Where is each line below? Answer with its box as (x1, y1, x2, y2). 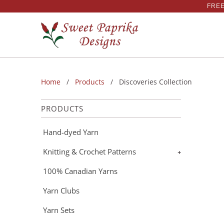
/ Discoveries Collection (106, 77, 192, 86)
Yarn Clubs (43, 185, 79, 195)
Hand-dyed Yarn (43, 127, 98, 137)
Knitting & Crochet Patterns (43, 146, 136, 156)
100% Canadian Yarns (43, 166, 117, 176)
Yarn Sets (43, 205, 74, 215)
